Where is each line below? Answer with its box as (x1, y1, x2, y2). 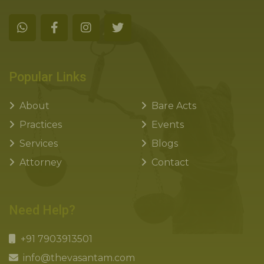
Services (19, 138, 58, 150)
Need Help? (9, 203, 75, 218)
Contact (151, 157, 189, 169)
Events (151, 119, 184, 131)
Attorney (19, 157, 62, 169)
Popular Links (9, 70, 87, 85)
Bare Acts (151, 100, 196, 112)
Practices (19, 119, 62, 131)
